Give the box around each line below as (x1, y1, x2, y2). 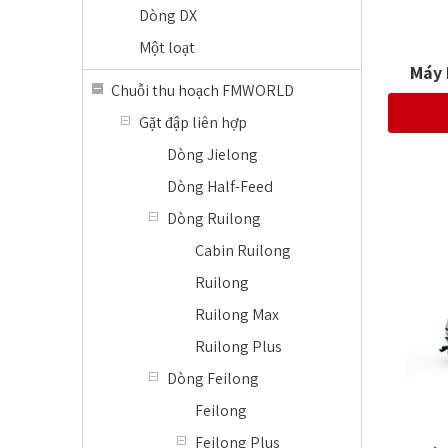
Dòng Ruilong (167, 208, 261, 229)
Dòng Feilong (167, 368, 259, 389)
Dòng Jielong (167, 144, 258, 165)
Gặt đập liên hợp (139, 112, 247, 133)
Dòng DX (139, 5, 197, 26)
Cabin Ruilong (195, 240, 291, 261)
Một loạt (139, 37, 195, 58)
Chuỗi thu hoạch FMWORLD (111, 80, 294, 101)
